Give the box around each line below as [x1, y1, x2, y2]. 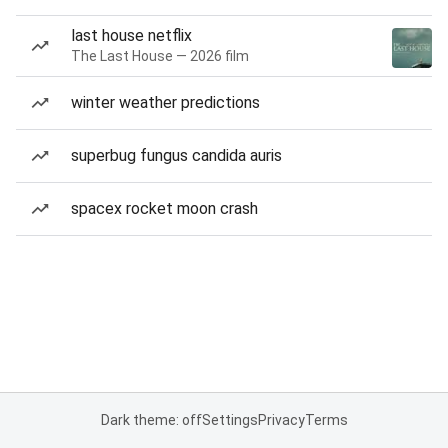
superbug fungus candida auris [71, 146, 282, 165]
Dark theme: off [100, 412, 202, 428]
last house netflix [71, 26, 192, 45]
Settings [201, 412, 258, 428]
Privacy [257, 412, 305, 428]
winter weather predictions [71, 93, 260, 112]
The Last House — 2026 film [71, 48, 249, 64]
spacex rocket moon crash [71, 199, 258, 218]
